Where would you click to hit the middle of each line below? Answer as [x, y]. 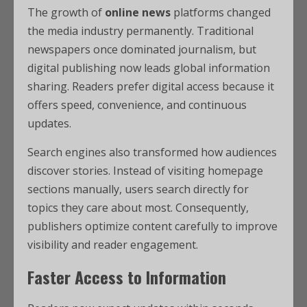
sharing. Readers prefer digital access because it [151, 86]
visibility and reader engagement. [113, 245]
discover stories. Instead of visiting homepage [145, 171]
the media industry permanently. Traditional [140, 31]
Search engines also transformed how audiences [152, 152]
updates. [49, 123]
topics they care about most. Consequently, [138, 208]
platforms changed [221, 12]
